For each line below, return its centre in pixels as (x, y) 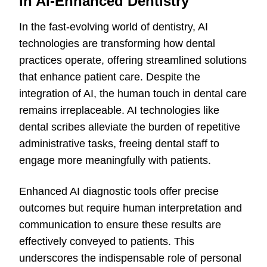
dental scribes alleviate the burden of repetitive (130, 127)
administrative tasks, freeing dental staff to (119, 144)
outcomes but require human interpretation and (131, 208)
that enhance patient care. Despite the (110, 77)
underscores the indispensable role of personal (130, 258)
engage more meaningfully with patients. (115, 161)
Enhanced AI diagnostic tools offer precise (119, 192)
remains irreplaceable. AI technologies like (119, 111)
